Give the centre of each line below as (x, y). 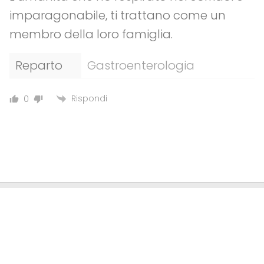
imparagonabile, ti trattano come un (118, 16)
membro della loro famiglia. (91, 34)
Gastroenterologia (141, 66)
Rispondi (89, 99)
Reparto (39, 66)
